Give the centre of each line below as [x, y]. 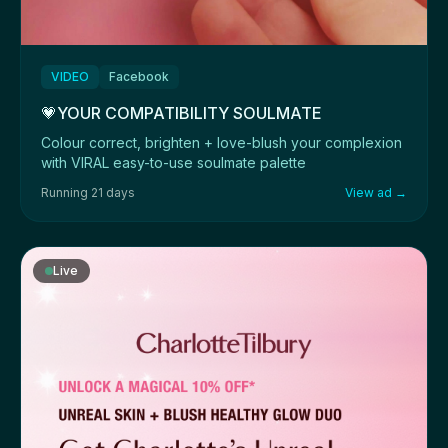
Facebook [139, 77]
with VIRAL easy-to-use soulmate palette [173, 163]
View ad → [376, 193]
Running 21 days [88, 193]
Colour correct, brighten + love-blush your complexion [221, 143]
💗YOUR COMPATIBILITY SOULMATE [181, 113]
